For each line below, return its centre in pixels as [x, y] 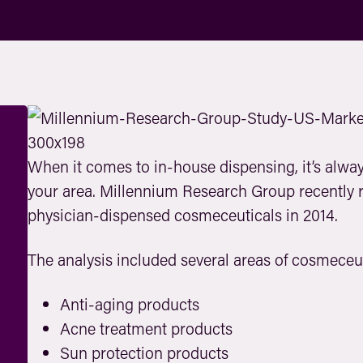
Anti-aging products [129, 304]
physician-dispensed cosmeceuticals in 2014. [182, 215]
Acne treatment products [146, 328]
